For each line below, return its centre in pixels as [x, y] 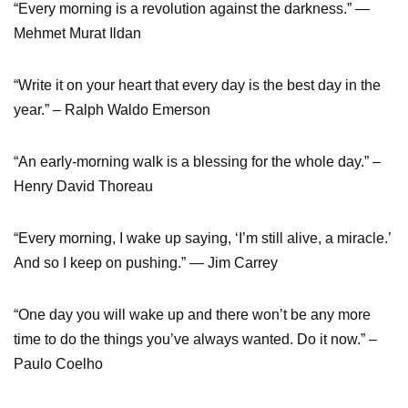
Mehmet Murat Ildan [77, 33]
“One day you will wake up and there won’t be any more [192, 314]
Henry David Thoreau [83, 186]
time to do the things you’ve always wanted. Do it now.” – [195, 339]
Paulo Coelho [58, 363]
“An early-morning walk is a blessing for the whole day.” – [197, 161]
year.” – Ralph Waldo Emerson [112, 109]
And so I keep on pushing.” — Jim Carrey [146, 262]
